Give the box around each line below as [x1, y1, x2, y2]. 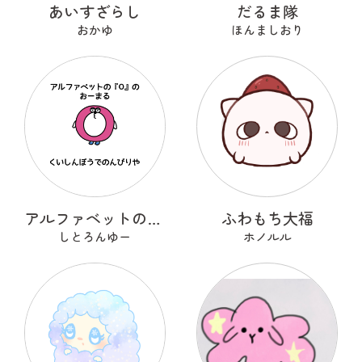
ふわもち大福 [221, 206, 314, 229]
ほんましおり [230, 21, 304, 39]
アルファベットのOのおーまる [147, 206, 161, 229]
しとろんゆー [58, 227, 132, 245]
